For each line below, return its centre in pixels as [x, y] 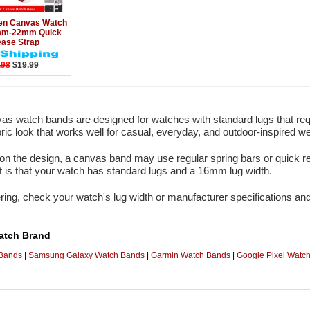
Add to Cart [38, 19]
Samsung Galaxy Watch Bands [86, 256]
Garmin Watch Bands [191, 256]
